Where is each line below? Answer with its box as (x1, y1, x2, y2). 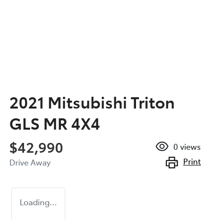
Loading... (20, 196, 57, 207)
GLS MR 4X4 (9, 111, 100, 134)
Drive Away (9, 156, 51, 167)
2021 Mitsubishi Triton (9, 90, 175, 112)
